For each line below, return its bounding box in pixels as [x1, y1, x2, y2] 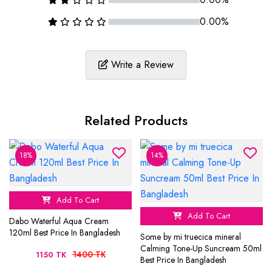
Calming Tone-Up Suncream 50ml [140, 242, 262, 255]
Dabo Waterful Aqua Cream [9, 215, 109, 228]
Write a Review [111, 58, 174, 72]
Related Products [84, 110, 188, 131]
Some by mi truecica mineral [140, 231, 241, 243]
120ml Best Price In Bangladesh [9, 226, 120, 239]
